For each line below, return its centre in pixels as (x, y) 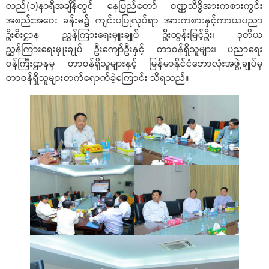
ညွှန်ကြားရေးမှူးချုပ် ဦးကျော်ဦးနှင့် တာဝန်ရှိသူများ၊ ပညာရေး (134, 49)
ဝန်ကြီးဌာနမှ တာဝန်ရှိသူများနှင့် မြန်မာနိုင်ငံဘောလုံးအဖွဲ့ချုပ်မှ (134, 64)
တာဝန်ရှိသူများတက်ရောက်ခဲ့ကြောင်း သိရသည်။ (97, 78)
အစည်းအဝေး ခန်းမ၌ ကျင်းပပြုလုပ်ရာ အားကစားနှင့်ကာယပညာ (134, 20)
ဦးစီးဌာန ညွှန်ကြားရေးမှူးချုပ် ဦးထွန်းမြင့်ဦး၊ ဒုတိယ (134, 35)
